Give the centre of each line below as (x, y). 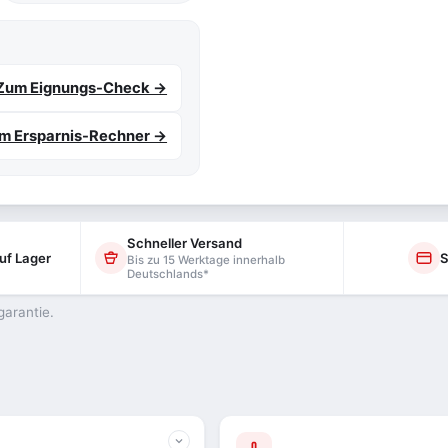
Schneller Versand (184, 243)
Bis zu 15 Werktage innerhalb (205, 260)
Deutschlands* (167, 274)
